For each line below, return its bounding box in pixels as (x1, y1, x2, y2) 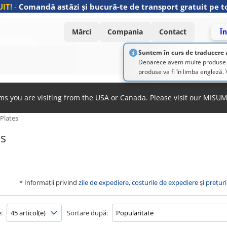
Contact (159, 27, 186, 36)
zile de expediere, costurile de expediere (79, 178, 198, 187)
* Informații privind (19, 178, 79, 187)
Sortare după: (67, 208, 108, 217)
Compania (107, 27, 143, 36)
